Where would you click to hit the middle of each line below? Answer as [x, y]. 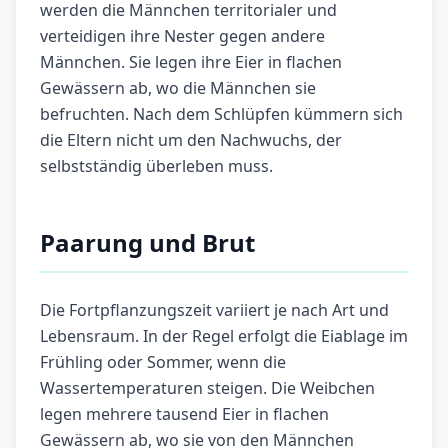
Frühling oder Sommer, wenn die [163, 362]
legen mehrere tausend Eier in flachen [184, 414]
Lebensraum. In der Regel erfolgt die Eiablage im [224, 336]
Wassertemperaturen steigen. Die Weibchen [207, 388]
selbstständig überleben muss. [156, 166]
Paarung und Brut [147, 243]
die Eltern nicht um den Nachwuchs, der [191, 140]
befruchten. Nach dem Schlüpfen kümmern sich [221, 114]
